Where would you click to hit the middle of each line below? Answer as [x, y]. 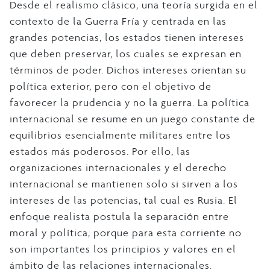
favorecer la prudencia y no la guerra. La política [130, 102]
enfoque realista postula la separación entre [119, 216]
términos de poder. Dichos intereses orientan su [128, 70]
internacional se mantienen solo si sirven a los [124, 184]
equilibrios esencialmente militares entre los [120, 135]
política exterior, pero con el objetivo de [111, 86]
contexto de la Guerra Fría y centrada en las [118, 21]
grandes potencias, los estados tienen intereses [127, 37]
